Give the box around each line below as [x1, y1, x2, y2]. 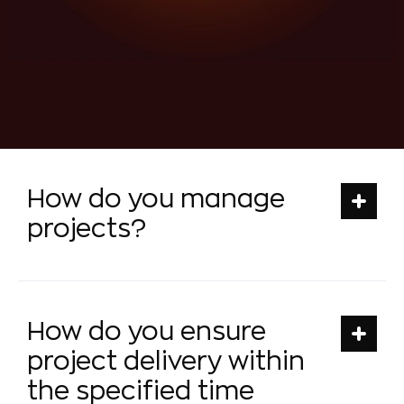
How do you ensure [27, 318, 266, 344]
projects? [27, 216, 146, 242]
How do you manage [27, 186, 285, 212]
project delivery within [27, 348, 305, 374]
